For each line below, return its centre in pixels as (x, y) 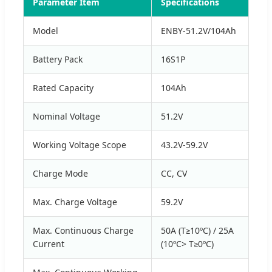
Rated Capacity (63, 87)
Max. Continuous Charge (83, 230)
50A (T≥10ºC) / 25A (197, 230)
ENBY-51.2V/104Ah (199, 30)
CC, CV (174, 173)
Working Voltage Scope (80, 144)
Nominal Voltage (66, 116)
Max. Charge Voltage (75, 202)
